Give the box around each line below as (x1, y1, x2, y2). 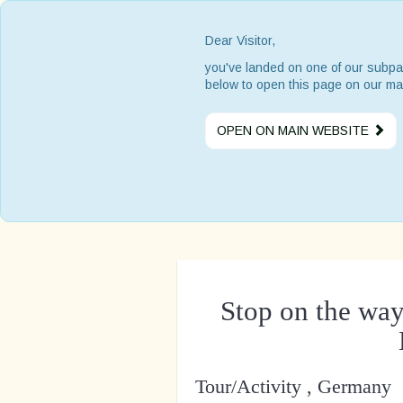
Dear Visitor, (205, 33, 275, 48)
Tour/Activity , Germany (195, 374, 391, 398)
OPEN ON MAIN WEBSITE (217, 122, 372, 138)
